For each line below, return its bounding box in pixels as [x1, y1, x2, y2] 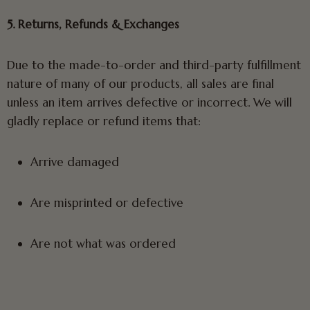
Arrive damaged [30, 154, 119, 170]
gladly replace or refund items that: [7, 113, 201, 129]
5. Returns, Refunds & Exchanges [7, 17, 179, 32]
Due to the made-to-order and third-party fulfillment [7, 57, 301, 73]
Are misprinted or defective [30, 195, 183, 210]
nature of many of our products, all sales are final [7, 76, 274, 91]
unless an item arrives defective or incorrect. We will [7, 95, 292, 110]
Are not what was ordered [30, 236, 176, 251]
